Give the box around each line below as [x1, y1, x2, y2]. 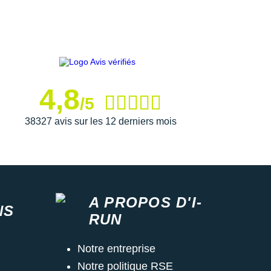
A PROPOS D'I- [88, 194, 203, 211]
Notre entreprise [77, 242, 155, 255]
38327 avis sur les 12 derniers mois [24, 116, 177, 126]
